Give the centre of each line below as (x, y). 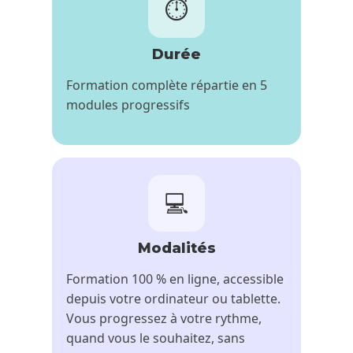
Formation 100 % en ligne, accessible (175, 279)
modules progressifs (128, 104)
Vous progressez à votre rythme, (164, 318)
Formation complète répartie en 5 (167, 85)
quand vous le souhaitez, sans (156, 338)
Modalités (176, 248)
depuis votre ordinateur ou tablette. (174, 298)
